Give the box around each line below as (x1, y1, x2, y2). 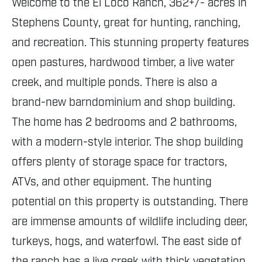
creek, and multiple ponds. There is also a (12, 75, 217, 90)
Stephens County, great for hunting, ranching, (12, 16, 240, 30)
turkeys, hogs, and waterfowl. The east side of (12, 235, 242, 249)
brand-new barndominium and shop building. (12, 95, 235, 110)
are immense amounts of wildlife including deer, (12, 215, 247, 229)
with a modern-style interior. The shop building (12, 135, 243, 150)
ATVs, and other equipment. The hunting (12, 175, 212, 189)
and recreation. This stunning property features (12, 36, 249, 50)
